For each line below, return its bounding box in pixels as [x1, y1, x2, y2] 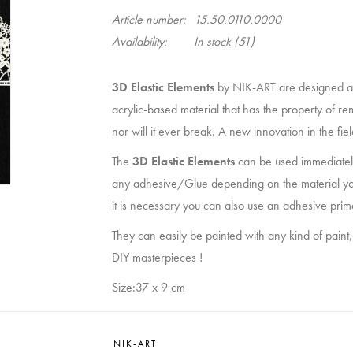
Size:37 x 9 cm [111, 278, 185, 295]
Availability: [111, 32, 167, 50]
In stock [193, 32, 231, 50]
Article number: [111, 10, 186, 28]
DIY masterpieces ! [111, 248, 203, 266]
